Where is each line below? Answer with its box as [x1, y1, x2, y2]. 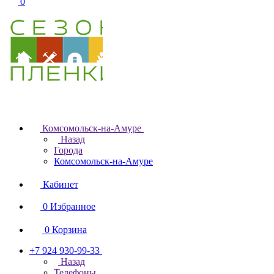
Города [54, 145, 83, 155]
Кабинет [43, 179, 78, 190]
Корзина [52, 224, 87, 235]
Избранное [50, 201, 95, 212]
